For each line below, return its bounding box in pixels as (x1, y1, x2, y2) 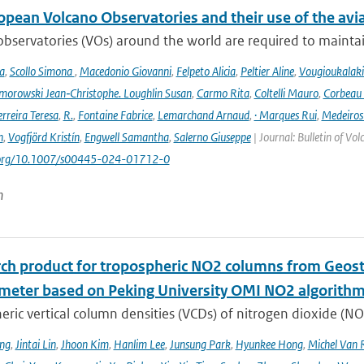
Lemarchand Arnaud (157, 107, 249, 123)
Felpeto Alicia (175, 63, 236, 79)
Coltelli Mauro (253, 85, 318, 101)
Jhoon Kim (60, 336, 109, 352)
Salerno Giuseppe (173, 129, 251, 145)
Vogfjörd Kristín (7, 129, 80, 145)
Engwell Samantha (84, 129, 169, 145)
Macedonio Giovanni (79, 63, 171, 79)
